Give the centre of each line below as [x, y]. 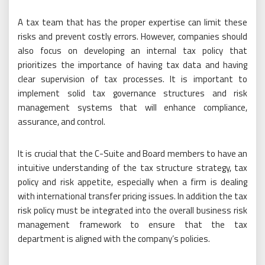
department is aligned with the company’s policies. [114, 239]
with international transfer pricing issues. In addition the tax [132, 196]
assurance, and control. [62, 122]
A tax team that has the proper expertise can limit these [132, 22]
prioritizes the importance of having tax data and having [132, 65]
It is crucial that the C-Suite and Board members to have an [132, 153]
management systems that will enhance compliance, [132, 107]
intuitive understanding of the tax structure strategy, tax [132, 168]
